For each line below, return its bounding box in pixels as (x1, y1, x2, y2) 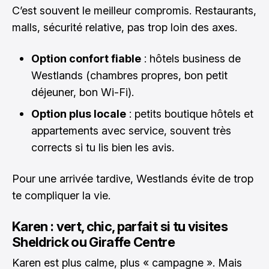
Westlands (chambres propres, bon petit (31, 69, 228, 82)
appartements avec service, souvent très (31, 124, 231, 137)
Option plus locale (31, 107, 126, 120)
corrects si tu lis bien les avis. (31, 141, 174, 154)
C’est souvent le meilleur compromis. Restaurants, (12, 4, 256, 17)
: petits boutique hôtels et (126, 107, 253, 120)
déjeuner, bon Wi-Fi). (31, 86, 134, 98)
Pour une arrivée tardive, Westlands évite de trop (12, 172, 253, 185)
